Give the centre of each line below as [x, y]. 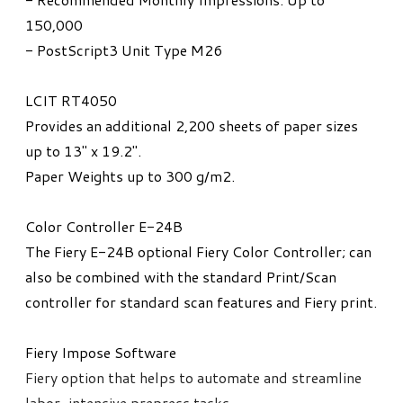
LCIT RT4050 [71, 101]
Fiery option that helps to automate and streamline [193, 378]
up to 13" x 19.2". [83, 151]
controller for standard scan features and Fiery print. [201, 302]
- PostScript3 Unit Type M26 [124, 50]
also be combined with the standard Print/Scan [181, 277]
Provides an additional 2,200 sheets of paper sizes [192, 126]
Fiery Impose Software [101, 353]
